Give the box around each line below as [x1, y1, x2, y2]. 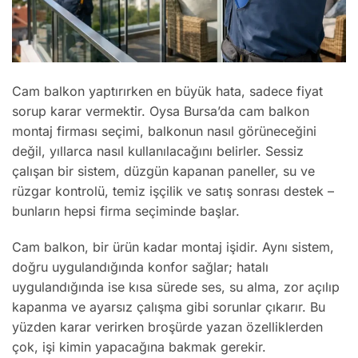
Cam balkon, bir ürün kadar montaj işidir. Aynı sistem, [12, 239, 334, 256]
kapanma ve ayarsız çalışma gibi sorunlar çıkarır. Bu [12, 299, 325, 316]
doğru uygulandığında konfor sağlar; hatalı [12, 259, 268, 276]
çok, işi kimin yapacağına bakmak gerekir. [12, 339, 266, 356]
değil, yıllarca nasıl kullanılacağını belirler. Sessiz [12, 142, 304, 159]
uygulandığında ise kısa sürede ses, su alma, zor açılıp [12, 279, 340, 296]
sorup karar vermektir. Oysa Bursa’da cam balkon [12, 102, 309, 119]
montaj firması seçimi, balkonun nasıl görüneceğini [12, 122, 316, 139]
